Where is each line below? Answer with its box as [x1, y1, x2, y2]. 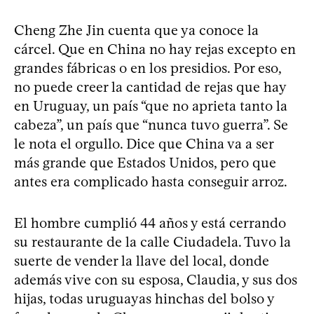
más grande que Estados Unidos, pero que [14, 154, 276, 171]
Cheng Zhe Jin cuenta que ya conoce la [14, 22, 259, 39]
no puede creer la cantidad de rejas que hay [14, 78, 286, 95]
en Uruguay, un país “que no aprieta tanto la [14, 97, 287, 114]
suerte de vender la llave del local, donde [14, 252, 269, 269]
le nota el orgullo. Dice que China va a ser [14, 135, 273, 152]
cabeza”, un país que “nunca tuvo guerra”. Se [14, 116, 288, 133]
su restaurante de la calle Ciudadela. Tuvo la [14, 233, 291, 250]
